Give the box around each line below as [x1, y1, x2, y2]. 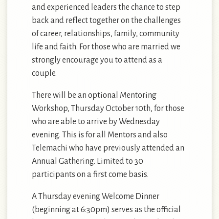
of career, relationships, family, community [32, 29, 179, 38]
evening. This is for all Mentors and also [32, 131, 168, 139]
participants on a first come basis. [32, 170, 149, 179]
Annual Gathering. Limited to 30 [32, 157, 143, 166]
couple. [32, 69, 57, 78]
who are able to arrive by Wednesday [32, 117, 160, 126]
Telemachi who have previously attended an [32, 144, 184, 153]
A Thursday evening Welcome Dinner [32, 192, 159, 201]
